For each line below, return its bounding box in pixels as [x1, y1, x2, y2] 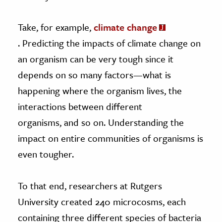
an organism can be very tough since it [18, 52, 173, 65]
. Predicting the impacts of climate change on [18, 36, 201, 50]
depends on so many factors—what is [18, 67, 171, 81]
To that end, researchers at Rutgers [18, 178, 162, 192]
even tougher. [18, 147, 74, 161]
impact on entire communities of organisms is [18, 131, 203, 145]
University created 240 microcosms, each [18, 194, 186, 208]
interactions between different [18, 99, 142, 113]
